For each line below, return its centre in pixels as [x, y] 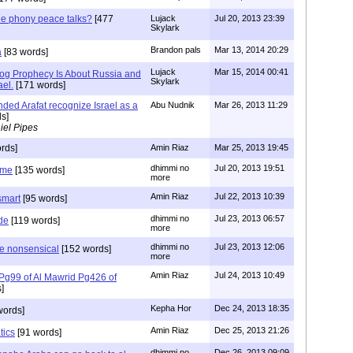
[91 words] [38, 332]
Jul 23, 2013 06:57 [249, 218]
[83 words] [25, 52]
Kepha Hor [171, 308]
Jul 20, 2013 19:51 [249, 167]
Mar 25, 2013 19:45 [251, 147]
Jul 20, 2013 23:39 [249, 18]
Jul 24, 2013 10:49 [249, 275]
